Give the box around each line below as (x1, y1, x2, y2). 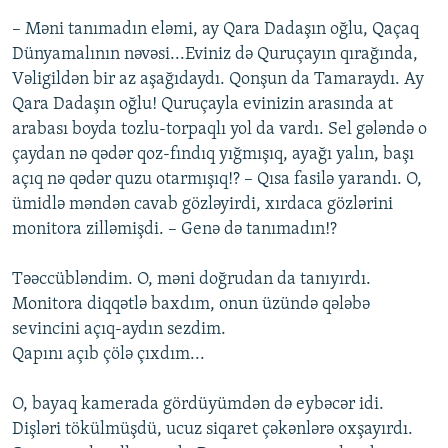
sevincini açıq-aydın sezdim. (12, 320, 226, 340)
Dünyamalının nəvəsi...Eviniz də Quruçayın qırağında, (12, 45, 418, 65)
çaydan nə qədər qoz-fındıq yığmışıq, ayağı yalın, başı (12, 145, 414, 165)
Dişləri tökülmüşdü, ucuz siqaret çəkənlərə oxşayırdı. (12, 420, 413, 440)
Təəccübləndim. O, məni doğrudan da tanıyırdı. (12, 270, 371, 290)
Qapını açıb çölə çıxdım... (12, 345, 205, 365)
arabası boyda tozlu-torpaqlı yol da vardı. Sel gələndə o (12, 120, 427, 140)
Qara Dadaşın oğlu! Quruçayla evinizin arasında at (12, 95, 393, 115)
